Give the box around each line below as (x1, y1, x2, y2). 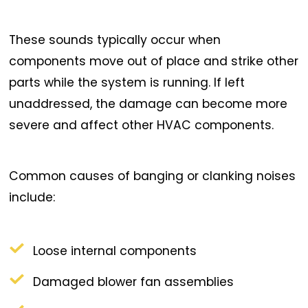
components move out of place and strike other (9, 52, 299, 69)
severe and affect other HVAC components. (9, 116, 274, 133)
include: (9, 189, 56, 206)
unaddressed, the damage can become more (9, 95, 288, 112)
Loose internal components (33, 242, 197, 259)
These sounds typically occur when (9, 31, 221, 48)
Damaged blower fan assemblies (33, 273, 234, 290)
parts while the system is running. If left (9, 74, 245, 91)
